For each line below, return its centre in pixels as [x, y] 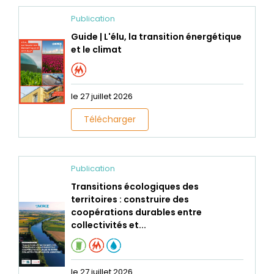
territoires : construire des [130, 199]
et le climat [97, 49]
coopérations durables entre [137, 212]
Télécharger [110, 119]
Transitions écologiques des [135, 186]
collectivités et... [109, 225]
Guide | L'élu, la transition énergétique [157, 36]
